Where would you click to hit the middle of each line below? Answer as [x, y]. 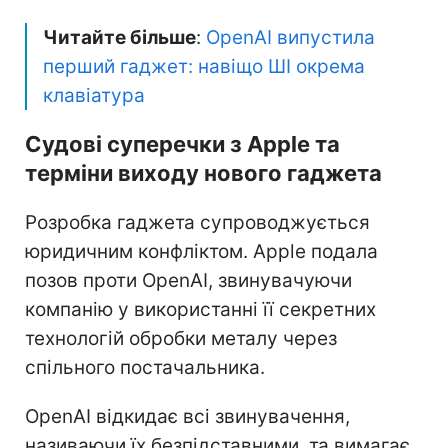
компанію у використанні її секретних [200, 309]
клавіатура [94, 95]
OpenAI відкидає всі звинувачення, [187, 416]
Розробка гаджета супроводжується [197, 222]
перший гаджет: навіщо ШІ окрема [204, 66]
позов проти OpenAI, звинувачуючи [188, 280]
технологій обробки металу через [181, 338]
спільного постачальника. [145, 367]
